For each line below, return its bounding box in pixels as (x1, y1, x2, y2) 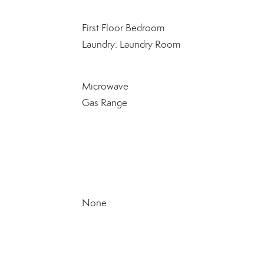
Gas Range (81, 97, 127, 109)
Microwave (81, 80, 128, 93)
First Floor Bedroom (81, 22, 164, 34)
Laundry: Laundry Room (81, 38, 180, 51)
